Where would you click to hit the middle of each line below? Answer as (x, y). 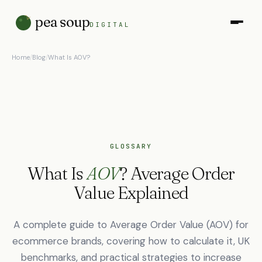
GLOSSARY (131, 146)
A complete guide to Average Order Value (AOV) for (131, 225)
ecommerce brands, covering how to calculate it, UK (131, 241)
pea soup (63, 22)
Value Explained (131, 193)
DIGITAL (110, 25)
